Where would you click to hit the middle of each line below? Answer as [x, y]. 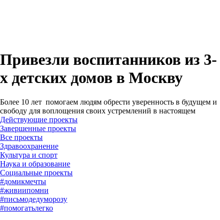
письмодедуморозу [36, 199]
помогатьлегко [28, 208]
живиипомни [26, 190]
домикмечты [25, 181]
